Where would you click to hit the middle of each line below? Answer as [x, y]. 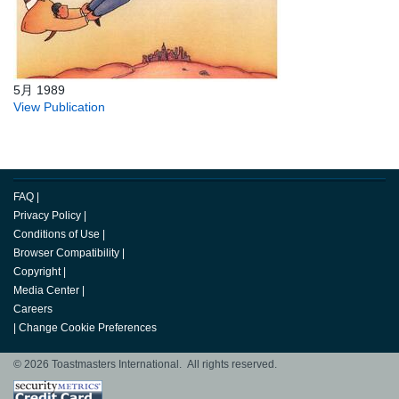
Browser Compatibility [66, 253]
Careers [33, 309]
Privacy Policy [47, 216]
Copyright [37, 272]
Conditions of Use [57, 235]
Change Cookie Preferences [88, 328]
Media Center [46, 291]
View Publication [59, 107]
